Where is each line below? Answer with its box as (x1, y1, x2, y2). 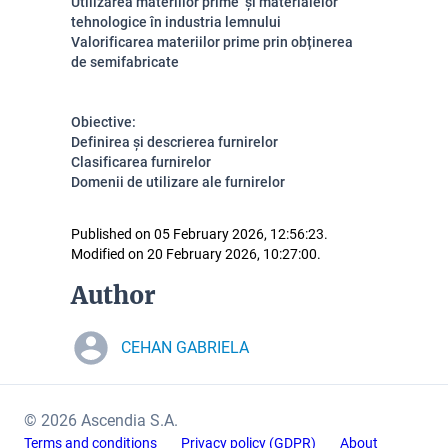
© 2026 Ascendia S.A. (24, 411, 178, 430)
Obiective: (71, 114, 136, 130)
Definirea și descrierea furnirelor (71, 134, 278, 150)
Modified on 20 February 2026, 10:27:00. (71, 246, 321, 262)
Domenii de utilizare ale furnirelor (71, 174, 285, 190)
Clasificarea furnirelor (71, 154, 211, 170)
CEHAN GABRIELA (121, 338, 249, 357)
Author (71, 280, 156, 311)
